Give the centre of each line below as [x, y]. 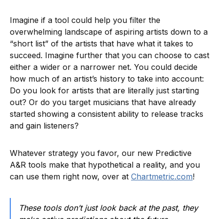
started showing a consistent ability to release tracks [107, 114]
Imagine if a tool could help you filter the [85, 20]
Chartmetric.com [162, 176]
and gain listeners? [44, 125]
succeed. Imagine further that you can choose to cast [109, 55]
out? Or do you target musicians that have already [103, 102]
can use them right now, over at [70, 176]
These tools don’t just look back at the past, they [108, 208]
